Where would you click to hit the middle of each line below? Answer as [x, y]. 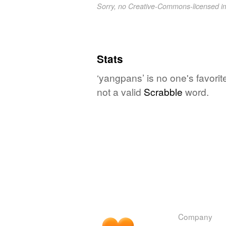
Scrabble [163, 91]
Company [195, 216]
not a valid [120, 91]
